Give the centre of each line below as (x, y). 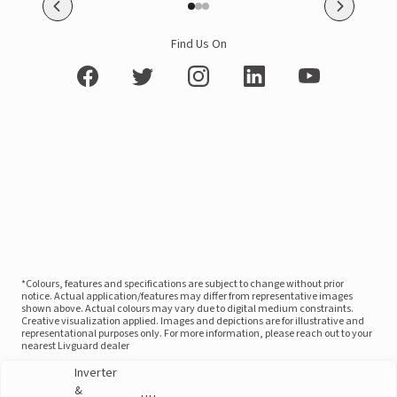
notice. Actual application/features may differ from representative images (187, 296)
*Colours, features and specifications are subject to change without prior (183, 284)
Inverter (96, 373)
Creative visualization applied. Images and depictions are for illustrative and (193, 321)
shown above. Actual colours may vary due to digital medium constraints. (187, 309)
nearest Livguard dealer (75, 346)
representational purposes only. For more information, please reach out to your (197, 334)
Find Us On (198, 44)
